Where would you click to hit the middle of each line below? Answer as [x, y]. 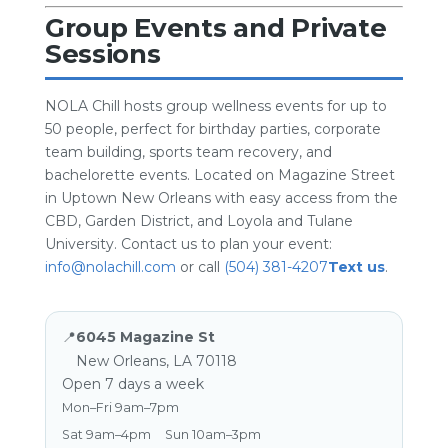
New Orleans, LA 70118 [156, 361]
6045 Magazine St [145, 337]
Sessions [102, 54]
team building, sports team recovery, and [188, 152]
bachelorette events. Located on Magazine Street [219, 175]
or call [199, 267]
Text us [356, 267]
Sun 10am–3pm [212, 434]
